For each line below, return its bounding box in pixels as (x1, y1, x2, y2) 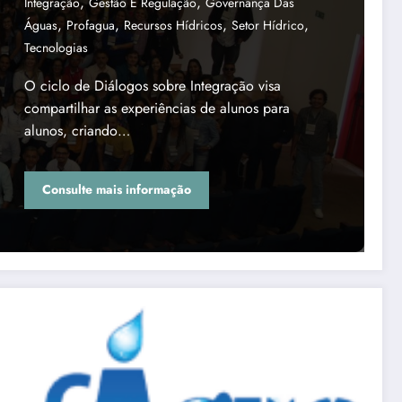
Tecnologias (24, 38, 88, 57)
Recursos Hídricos (124, 15, 223, 34)
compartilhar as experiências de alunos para (24, 97, 290, 118)
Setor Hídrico (232, 15, 304, 34)
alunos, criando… (24, 119, 130, 141)
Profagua (66, 15, 115, 34)
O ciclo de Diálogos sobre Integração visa (24, 74, 281, 96)
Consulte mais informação (42, 180, 191, 199)
